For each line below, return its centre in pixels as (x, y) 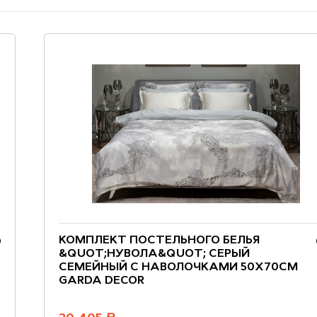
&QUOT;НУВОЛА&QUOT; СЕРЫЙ (154, 254)
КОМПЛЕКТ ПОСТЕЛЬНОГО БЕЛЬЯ (159, 241)
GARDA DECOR (102, 281)
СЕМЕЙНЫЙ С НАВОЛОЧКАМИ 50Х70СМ (178, 268)
